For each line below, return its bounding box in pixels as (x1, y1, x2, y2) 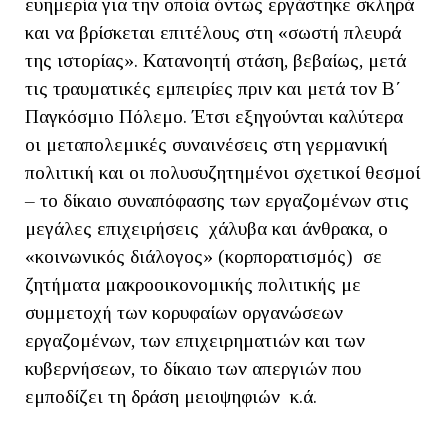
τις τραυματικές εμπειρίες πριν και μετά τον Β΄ (25, 77, 401, 99)
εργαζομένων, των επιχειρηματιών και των (25, 329, 365, 351)
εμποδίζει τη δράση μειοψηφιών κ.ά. (25, 385, 317, 407)
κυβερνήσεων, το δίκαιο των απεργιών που (25, 357, 361, 379)
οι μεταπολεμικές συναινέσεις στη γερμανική (25, 133, 388, 155)
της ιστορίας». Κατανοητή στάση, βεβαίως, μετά (25, 49, 406, 71)
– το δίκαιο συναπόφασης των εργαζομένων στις (25, 189, 409, 211)
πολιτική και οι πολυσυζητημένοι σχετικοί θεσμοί (25, 161, 420, 183)
